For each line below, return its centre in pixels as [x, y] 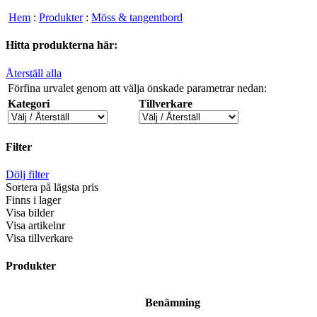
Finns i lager [33, 200]
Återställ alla [34, 73]
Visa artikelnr [35, 226]
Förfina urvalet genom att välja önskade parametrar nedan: [137, 88]
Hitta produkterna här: [62, 45]
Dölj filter [27, 175]
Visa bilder [30, 213]
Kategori [29, 103]
